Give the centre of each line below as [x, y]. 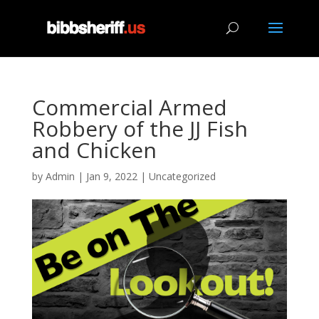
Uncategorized [182, 176]
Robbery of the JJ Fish [140, 129]
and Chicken [94, 150]
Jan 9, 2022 [111, 176]
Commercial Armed [129, 107]
